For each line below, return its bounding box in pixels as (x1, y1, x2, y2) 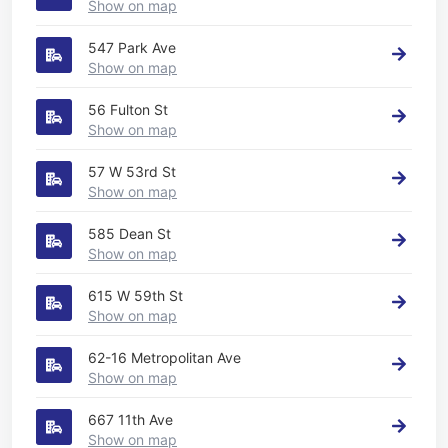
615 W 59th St (88, 286, 183, 304)
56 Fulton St (88, 100, 168, 118)
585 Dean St (88, 224, 171, 242)
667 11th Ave (88, 410, 173, 428)
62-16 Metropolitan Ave (88, 348, 241, 366)
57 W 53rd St (88, 162, 176, 180)
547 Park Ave (88, 38, 176, 56)
